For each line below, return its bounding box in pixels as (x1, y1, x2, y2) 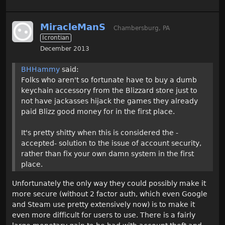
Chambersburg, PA (114, 24, 170, 32)
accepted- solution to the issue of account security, (21, 139, 201, 147)
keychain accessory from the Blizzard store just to (21, 86, 197, 94)
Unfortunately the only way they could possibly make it (12, 179, 206, 187)
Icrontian (42, 34, 69, 41)
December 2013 (40, 45, 89, 52)
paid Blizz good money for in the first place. (21, 107, 175, 116)
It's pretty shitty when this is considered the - (21, 129, 178, 137)
